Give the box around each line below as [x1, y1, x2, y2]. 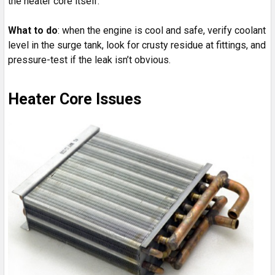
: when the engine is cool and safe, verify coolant [58, 24, 266, 36]
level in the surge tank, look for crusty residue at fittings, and [8, 39, 266, 51]
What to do [8, 24, 58, 36]
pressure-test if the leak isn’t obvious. [8, 53, 171, 66]
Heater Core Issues [8, 90, 141, 108]
